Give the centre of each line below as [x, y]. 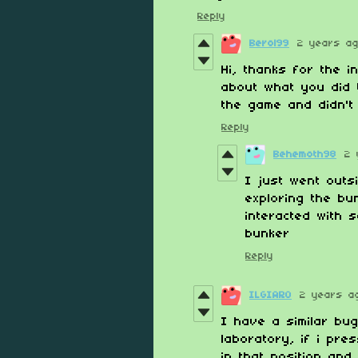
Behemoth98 [305, 155]
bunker [268, 235]
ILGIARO [270, 296]
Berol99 [269, 44]
